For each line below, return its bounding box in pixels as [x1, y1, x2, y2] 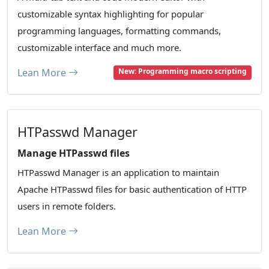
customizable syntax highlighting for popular [17, 8, 204, 20]
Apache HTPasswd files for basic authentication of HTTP [17, 183, 247, 196]
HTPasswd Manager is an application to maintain [17, 166, 219, 179]
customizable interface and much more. [17, 41, 181, 54]
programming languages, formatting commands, [17, 25, 221, 37]
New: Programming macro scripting [118, 66, 247, 77]
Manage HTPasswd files [17, 147, 130, 160]
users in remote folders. [17, 200, 116, 213]
